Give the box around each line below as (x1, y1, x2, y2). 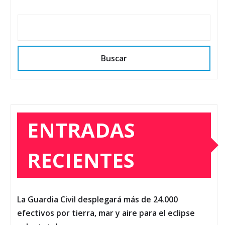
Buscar (101, 52, 127, 64)
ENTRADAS (27, 116, 135, 144)
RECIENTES (27, 146, 135, 174)
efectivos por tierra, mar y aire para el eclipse (17, 207, 195, 218)
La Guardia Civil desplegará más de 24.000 (17, 193, 178, 205)
